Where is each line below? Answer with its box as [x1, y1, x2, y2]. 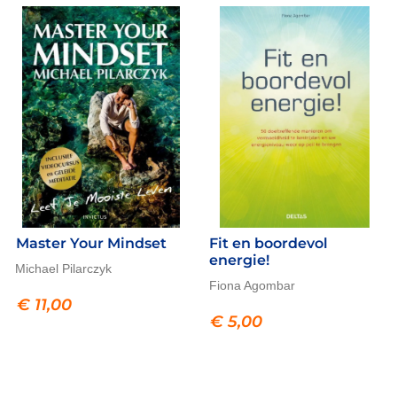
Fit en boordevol [209, 235, 329, 253]
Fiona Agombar [208, 278, 295, 293]
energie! [209, 252, 270, 269]
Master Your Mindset [16, 235, 167, 253]
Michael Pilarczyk [15, 261, 113, 276]
